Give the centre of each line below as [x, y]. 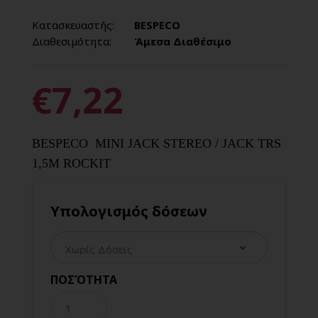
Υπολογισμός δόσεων [129, 211]
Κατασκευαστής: [73, 24]
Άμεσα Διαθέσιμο [181, 41]
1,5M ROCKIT [71, 163]
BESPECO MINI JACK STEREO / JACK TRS [157, 143]
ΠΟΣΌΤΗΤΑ [84, 279]
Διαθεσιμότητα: [72, 41]
